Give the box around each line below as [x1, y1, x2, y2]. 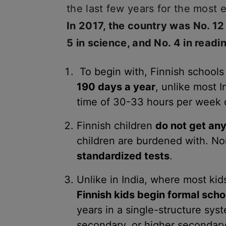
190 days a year [77, 81, 155, 93]
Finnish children [77, 120, 155, 132]
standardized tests [77, 150, 169, 162]
